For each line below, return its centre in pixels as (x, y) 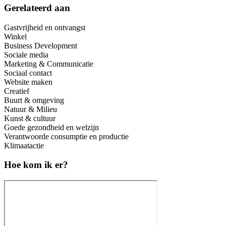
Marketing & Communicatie (49, 64)
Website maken (28, 82)
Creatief (17, 91)
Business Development (41, 45)
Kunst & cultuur (30, 118)
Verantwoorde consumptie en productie (66, 136)
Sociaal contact (28, 73)
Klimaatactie (24, 145)
